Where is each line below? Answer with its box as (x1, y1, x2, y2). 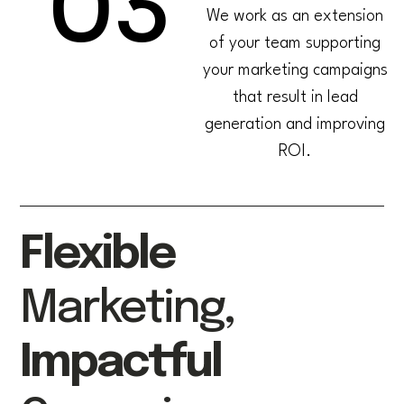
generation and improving (205, 116, 386, 133)
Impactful (20, 340, 222, 388)
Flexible (20, 232, 176, 280)
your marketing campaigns (202, 62, 388, 79)
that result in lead (232, 89, 358, 106)
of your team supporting (209, 35, 381, 52)
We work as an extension (207, 8, 384, 25)
